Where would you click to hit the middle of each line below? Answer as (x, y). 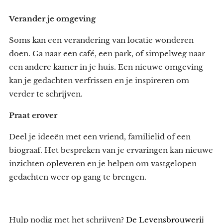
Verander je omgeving (52, 18)
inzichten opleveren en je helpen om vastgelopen (103, 163)
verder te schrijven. (46, 94)
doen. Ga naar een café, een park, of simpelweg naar (107, 53)
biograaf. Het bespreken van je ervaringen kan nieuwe (111, 150)
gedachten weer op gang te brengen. (78, 177)
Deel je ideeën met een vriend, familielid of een (100, 136)
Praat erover (33, 115)
